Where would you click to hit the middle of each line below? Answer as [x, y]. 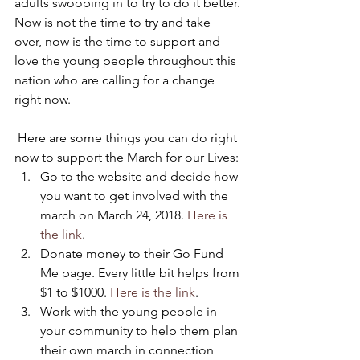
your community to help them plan [141, 331]
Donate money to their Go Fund [133, 254]
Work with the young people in [130, 311]
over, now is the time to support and [119, 41]
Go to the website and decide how [141, 176]
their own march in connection [129, 350]
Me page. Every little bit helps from [141, 273]
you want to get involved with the [136, 196]
